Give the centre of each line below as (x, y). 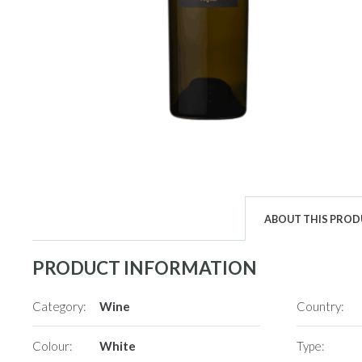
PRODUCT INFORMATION (145, 267)
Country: (321, 307)
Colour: (53, 346)
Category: (60, 307)
